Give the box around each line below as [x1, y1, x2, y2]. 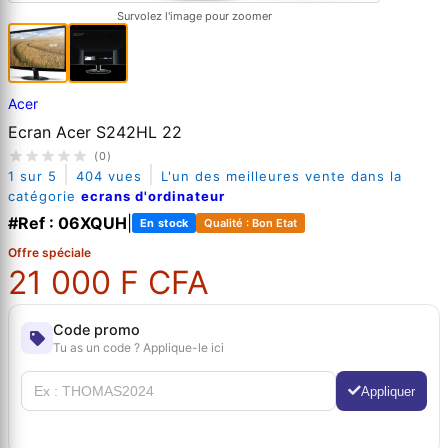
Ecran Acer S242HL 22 [8, 122, 182, 143]
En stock [140, 216, 189, 231]
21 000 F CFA [8, 263, 209, 303]
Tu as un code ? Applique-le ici [53, 340, 224, 356]
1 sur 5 [8, 168, 57, 185]
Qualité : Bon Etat [204, 216, 298, 231]
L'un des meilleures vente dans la [161, 168, 402, 185]
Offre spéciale [8, 245, 91, 261]
